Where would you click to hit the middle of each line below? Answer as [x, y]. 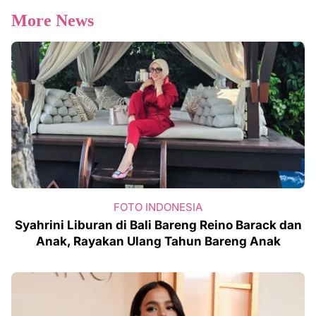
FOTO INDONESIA [158, 207]
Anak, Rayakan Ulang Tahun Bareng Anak [158, 241]
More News [53, 20]
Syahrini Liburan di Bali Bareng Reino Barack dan [158, 225]
